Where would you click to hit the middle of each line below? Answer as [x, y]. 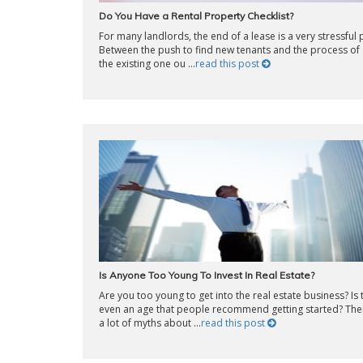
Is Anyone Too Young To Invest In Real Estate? [207, 275]
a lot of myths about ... [150, 323]
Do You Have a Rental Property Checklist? [196, 16]
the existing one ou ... [147, 64]
